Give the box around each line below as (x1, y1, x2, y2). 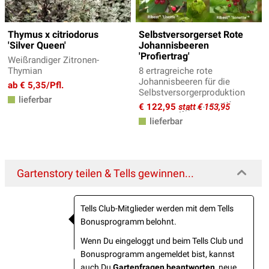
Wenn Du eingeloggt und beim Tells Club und (80, 236, 243, 246)
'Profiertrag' (139, 50, 190, 62)
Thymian (8, 65, 42, 77)
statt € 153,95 (178, 102, 230, 112)
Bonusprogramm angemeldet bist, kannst (80, 249, 235, 259)
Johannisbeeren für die (139, 76, 230, 88)
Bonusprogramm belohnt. (80, 217, 177, 227)
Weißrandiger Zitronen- (8, 55, 99, 66)
